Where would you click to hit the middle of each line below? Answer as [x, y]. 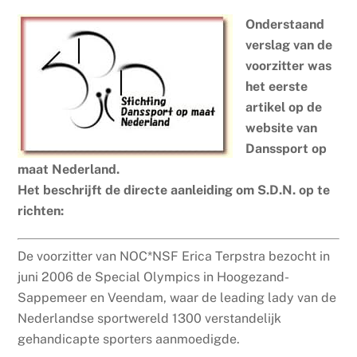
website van [282, 128]
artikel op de [284, 108]
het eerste [277, 87]
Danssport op [286, 149]
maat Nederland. [69, 170]
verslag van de [289, 45]
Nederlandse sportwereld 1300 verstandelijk [150, 319]
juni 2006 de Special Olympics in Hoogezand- [154, 277]
